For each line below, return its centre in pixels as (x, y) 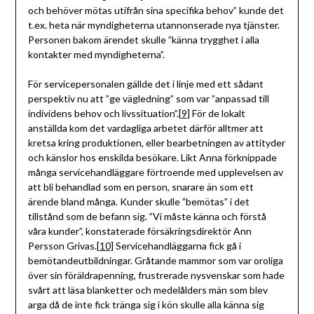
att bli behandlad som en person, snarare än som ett (141, 187)
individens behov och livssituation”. (103, 114)
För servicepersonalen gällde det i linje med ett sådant (145, 84)
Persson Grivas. (62, 246)
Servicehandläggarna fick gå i (177, 246)
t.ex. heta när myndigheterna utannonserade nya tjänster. (153, 25)
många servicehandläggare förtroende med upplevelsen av (155, 172)
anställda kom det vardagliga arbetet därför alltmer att (145, 128)
